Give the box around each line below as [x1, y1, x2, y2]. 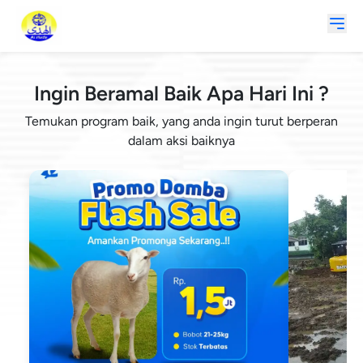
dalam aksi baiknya [128, 133, 235, 148]
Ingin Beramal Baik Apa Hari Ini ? [34, 81, 329, 105]
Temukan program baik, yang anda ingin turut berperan [25, 113, 338, 129]
